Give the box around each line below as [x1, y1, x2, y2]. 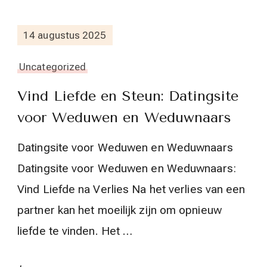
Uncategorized [19, 61, 86, 73]
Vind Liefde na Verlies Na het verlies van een [17, 182, 246, 197]
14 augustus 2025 [23, 29, 107, 41]
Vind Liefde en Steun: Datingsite [17, 88, 239, 105]
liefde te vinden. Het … [17, 224, 133, 238]
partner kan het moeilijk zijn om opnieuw [17, 203, 222, 218]
